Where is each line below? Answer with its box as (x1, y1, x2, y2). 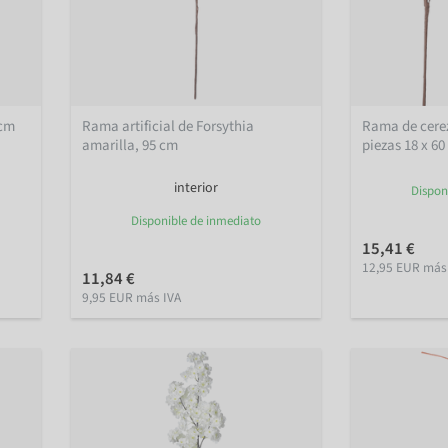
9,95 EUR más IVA (82, 288, 182, 308)
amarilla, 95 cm (82, 135, 179, 157)
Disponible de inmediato (131, 212, 261, 231)
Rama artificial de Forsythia (82, 116, 255, 138)
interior (174, 178, 218, 199)
